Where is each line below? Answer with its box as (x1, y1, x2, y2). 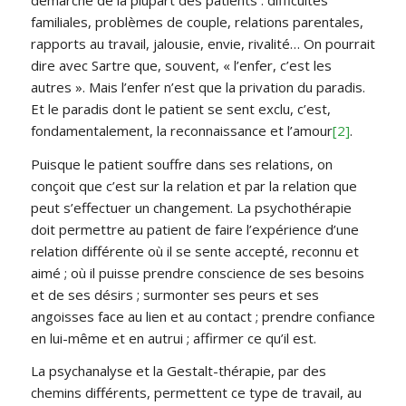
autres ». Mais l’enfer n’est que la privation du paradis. (30, 77, 365, 96)
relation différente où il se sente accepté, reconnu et (30, 241, 359, 260)
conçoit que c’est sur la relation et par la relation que (30, 176, 357, 195)
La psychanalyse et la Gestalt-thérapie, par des (30, 362, 326, 381)
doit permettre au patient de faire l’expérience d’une (30, 219, 359, 238)
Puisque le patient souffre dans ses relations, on (30, 154, 333, 173)
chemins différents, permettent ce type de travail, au (30, 383, 362, 402)
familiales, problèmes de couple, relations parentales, (30, 12, 363, 31)
